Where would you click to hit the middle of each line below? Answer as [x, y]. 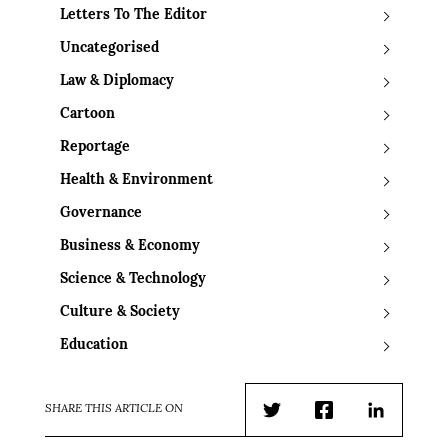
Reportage [95, 148]
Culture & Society [120, 313]
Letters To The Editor [133, 16]
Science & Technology [133, 280]
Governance [101, 214]
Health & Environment [136, 181]
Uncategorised [109, 49]
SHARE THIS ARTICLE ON [114, 409]
